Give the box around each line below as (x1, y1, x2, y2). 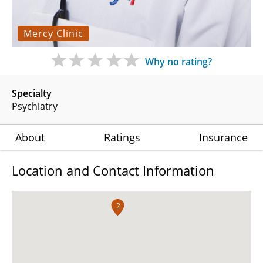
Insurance (199, 130, 248, 144)
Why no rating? (145, 55, 212, 68)
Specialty (12, 86, 52, 100)
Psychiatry (12, 99, 58, 113)
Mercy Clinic (23, 26, 83, 40)
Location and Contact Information (12, 161, 214, 179)
